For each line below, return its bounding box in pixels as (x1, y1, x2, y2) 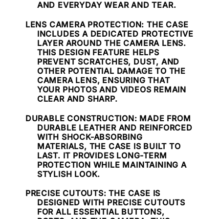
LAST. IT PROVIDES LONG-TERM (37, 150, 167, 160)
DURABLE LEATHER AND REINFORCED (37, 122, 193, 132)
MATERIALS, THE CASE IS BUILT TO (37, 141, 181, 151)
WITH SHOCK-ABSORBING (37, 131, 143, 142)
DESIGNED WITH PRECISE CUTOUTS (37, 197, 185, 208)
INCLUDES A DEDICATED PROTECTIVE (37, 28, 194, 39)
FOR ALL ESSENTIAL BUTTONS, (37, 207, 165, 217)
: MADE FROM (134, 113, 191, 123)
